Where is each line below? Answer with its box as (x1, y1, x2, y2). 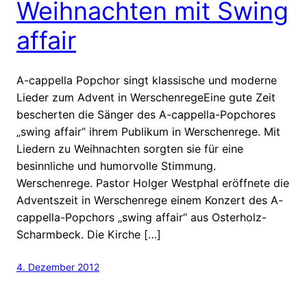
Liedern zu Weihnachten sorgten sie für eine (16, 141, 243, 156)
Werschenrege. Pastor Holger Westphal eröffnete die (16, 175, 289, 190)
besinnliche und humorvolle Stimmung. (16, 158, 216, 173)
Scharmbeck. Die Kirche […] (16, 227, 161, 241)
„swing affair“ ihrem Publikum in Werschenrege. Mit (16, 124, 280, 138)
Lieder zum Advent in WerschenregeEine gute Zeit (16, 90, 275, 104)
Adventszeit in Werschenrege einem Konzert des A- (16, 193, 283, 207)
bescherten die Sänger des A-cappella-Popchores (16, 107, 275, 121)
